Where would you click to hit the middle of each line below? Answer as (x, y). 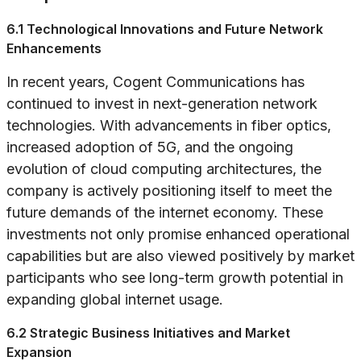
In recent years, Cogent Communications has (156, 82)
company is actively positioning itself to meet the (169, 191)
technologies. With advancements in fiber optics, (169, 126)
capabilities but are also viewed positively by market (180, 256)
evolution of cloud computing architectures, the (164, 169)
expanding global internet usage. (115, 300)
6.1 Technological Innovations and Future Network (165, 29)
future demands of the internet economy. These (165, 213)
